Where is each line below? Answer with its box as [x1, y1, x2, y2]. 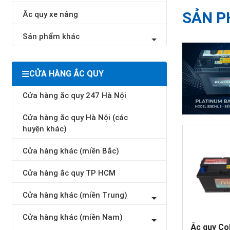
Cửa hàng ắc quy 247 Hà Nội [22, 91, 126, 100]
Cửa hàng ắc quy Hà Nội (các [22, 113, 128, 122]
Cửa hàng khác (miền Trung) [22, 190, 127, 200]
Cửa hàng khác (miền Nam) [22, 213, 123, 222]
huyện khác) [22, 124, 67, 133]
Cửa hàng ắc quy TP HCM [22, 168, 116, 178]
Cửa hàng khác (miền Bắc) [22, 146, 119, 156]
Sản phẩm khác [22, 32, 80, 41]
